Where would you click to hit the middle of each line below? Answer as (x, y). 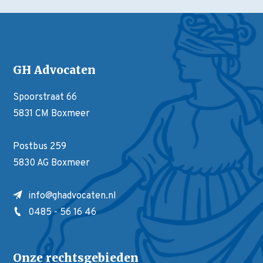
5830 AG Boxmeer (52, 163)
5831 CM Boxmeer (52, 114)
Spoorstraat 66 (45, 98)
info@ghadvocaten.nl (73, 196)
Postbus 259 (40, 147)
